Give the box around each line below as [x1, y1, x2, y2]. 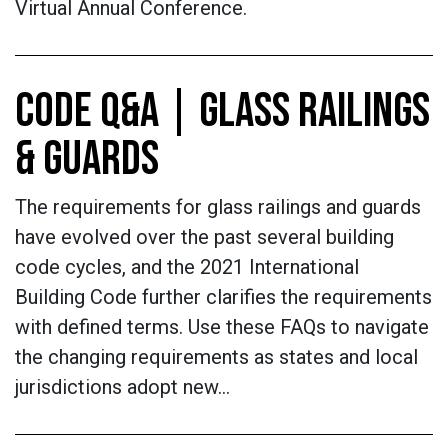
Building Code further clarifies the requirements [15, 285, 432, 309]
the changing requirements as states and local [15, 345, 418, 369]
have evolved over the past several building [15, 225, 394, 249]
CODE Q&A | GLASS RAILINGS [15, 83, 430, 140]
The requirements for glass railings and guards [15, 195, 421, 219]
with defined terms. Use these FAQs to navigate [15, 315, 429, 339]
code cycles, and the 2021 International [15, 255, 359, 279]
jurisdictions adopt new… [15, 375, 230, 399]
